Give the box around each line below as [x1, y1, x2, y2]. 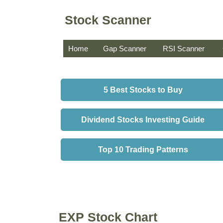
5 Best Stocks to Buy [103, 86, 183, 94]
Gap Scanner [103, 44, 146, 53]
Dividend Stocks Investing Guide [81, 115, 205, 124]
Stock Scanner [65, 12, 151, 27]
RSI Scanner [163, 44, 205, 53]
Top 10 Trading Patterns [98, 145, 188, 154]
